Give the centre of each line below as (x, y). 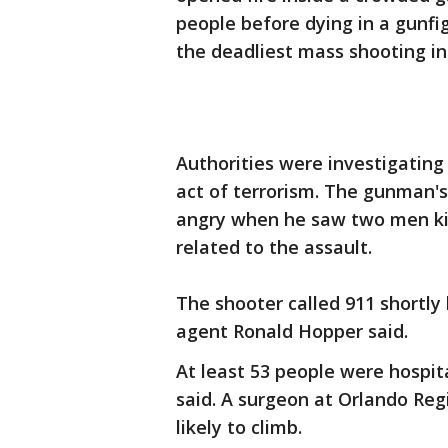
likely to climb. (239, 427)
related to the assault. (274, 247)
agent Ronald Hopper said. (292, 331)
